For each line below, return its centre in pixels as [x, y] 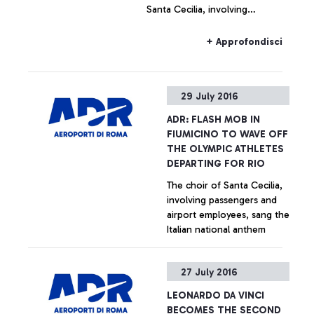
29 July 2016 [210, 96]
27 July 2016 [209, 272]
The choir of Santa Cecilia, [225, 185]
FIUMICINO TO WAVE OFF [227, 134]
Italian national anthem [216, 230]
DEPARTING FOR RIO [216, 164]
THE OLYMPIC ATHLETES [225, 149]
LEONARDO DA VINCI [216, 295]
